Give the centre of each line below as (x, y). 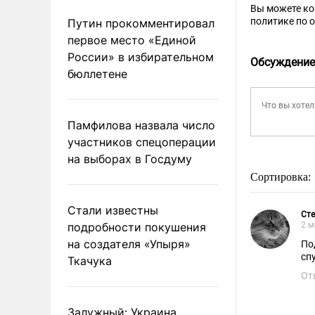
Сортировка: (282, 177)
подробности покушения (137, 227)
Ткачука (90, 261)
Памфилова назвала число (141, 125)
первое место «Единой (132, 40)
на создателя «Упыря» (129, 244)
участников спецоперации (142, 142)
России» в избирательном (141, 57)
